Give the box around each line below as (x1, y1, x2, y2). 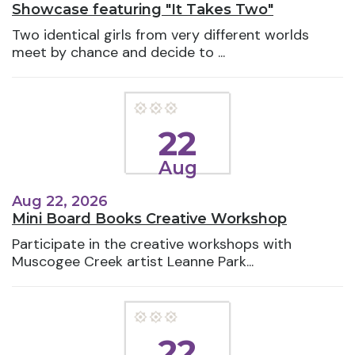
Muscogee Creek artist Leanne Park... (12, 251, 254, 271)
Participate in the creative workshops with (12, 234, 292, 254)
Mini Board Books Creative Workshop (12, 209, 287, 227)
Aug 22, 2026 (12, 192, 108, 210)
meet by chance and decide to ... (12, 43, 225, 63)
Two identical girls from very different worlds (12, 25, 309, 45)
